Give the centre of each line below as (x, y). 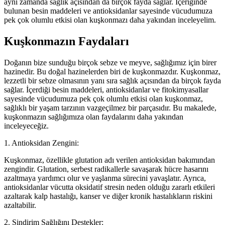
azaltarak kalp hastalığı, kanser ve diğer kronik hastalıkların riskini (108, 196)
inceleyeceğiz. (26, 126)
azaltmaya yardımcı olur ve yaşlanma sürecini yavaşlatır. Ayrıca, (105, 178)
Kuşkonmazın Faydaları (67, 41)
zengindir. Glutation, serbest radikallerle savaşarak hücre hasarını (106, 169)
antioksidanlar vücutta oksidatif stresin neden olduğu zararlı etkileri (109, 187)
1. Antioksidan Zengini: (41, 143)
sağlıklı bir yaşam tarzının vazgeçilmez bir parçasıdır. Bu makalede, (110, 107)
